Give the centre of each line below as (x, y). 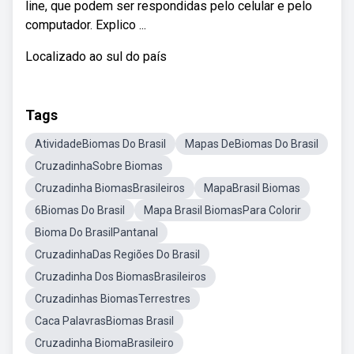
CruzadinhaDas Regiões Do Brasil (117, 254)
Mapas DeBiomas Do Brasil (252, 144)
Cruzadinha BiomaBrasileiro (104, 343)
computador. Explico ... (86, 25)
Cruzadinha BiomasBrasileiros (110, 188)
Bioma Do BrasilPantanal (96, 232)
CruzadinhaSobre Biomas (99, 166)
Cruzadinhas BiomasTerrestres (113, 299)
